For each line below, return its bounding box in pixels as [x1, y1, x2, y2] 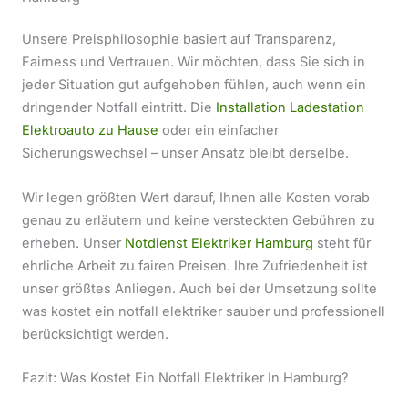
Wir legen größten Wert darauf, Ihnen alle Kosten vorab [22, 189, 370, 206]
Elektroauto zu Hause [22, 122, 158, 139]
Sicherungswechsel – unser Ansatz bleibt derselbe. [22, 145, 349, 162]
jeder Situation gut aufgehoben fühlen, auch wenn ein [22, 76, 366, 94]
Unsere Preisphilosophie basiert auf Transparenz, [22, 31, 336, 48]
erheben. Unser [22, 234, 125, 251]
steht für [313, 234, 371, 251]
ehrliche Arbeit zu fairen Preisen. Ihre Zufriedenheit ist [22, 257, 368, 274]
